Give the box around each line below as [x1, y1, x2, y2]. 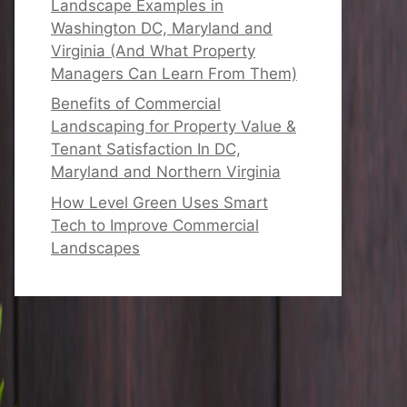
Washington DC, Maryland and [51, 18, 273, 37]
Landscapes [51, 238, 140, 257]
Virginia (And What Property [51, 41, 255, 60]
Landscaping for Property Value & [51, 117, 296, 135]
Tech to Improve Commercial [51, 215, 259, 234]
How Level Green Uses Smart [51, 193, 268, 212]
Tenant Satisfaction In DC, [51, 140, 241, 158]
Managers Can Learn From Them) [51, 64, 297, 83]
